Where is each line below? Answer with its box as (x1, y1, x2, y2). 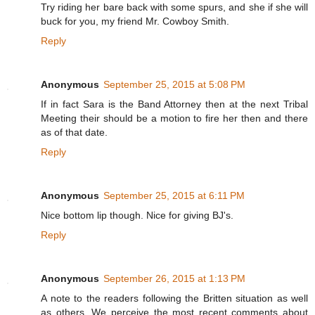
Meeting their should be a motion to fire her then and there (41, 112, 308, 124)
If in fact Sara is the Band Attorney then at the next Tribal (41, 98, 308, 110)
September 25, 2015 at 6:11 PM (103, 190, 245, 202)
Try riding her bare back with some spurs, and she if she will (41, 1, 308, 13)
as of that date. (41, 127, 108, 139)
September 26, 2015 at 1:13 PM (103, 273, 245, 285)
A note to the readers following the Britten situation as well (41, 292, 308, 304)
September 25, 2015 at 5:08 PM (103, 79, 245, 91)
